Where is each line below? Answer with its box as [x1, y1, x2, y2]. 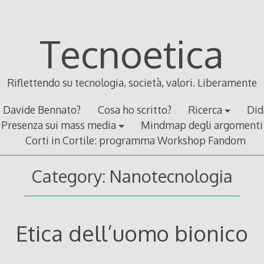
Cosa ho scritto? [97, 103, 171, 117]
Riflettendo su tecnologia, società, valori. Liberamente [6, 76, 257, 90]
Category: [31, 164, 110, 187]
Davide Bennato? [3, 103, 81, 117]
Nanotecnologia [109, 164, 233, 187]
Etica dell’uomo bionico [15, 219, 248, 247]
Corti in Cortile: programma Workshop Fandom [25, 134, 246, 147]
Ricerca [187, 103, 222, 117]
